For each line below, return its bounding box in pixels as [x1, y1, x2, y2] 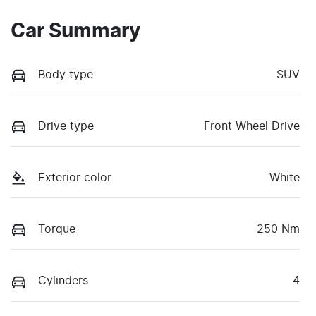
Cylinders [38, 275, 88, 287]
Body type [38, 68, 93, 80]
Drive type [38, 121, 94, 132]
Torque [38, 224, 75, 236]
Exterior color [38, 172, 111, 184]
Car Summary [11, 21, 140, 42]
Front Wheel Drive [204, 121, 300, 132]
